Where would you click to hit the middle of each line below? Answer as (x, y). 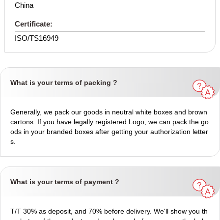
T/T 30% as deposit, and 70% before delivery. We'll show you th (109, 211)
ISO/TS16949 (36, 38)
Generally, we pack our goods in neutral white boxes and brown (109, 112)
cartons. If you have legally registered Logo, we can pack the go (110, 122)
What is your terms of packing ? (64, 83)
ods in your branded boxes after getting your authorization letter (109, 132)
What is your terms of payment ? (65, 182)
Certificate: (33, 24)
